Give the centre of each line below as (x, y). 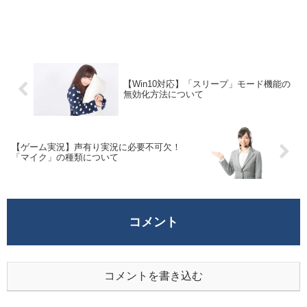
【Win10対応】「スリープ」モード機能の (207, 84)
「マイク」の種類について (65, 157)
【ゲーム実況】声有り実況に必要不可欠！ (96, 147)
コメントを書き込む (153, 276)
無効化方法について (163, 95)
